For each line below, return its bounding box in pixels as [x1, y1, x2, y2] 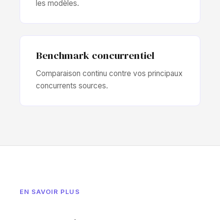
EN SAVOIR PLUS [20, 188, 80, 195]
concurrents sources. [36, 81, 108, 90]
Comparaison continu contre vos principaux [36, 69, 183, 78]
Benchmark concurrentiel [36, 48, 155, 62]
